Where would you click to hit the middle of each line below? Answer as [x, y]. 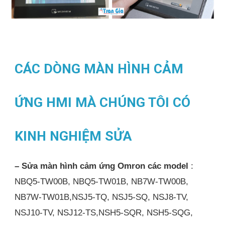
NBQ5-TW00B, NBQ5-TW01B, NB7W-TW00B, [102, 182]
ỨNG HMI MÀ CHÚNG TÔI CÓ [103, 102]
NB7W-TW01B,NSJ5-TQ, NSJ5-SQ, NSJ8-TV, [102, 197]
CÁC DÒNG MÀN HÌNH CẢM [99, 69]
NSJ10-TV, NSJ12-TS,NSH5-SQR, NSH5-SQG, [104, 213]
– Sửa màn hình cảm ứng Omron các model [102, 166]
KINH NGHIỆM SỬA [73, 136]
